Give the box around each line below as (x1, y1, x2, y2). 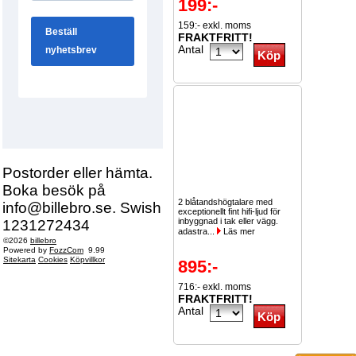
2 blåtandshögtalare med (178, 197, 273, 207)
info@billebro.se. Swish (2, 199, 161, 216)
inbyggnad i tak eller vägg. (178, 216, 278, 226)
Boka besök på (2, 182, 106, 199)
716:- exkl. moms (178, 281, 251, 292)
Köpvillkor (70, 255, 105, 264)
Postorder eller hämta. (2, 164, 153, 181)
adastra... (178, 226, 217, 236)
